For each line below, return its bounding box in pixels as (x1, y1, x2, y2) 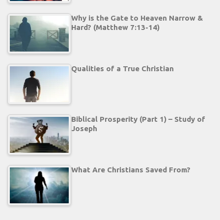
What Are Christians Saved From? (71, 165, 191, 174)
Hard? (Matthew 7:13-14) (71, 23, 160, 31)
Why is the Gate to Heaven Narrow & (71, 13, 203, 22)
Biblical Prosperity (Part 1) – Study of (71, 114, 205, 123)
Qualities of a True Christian (71, 64, 174, 73)
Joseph (71, 124, 97, 133)
